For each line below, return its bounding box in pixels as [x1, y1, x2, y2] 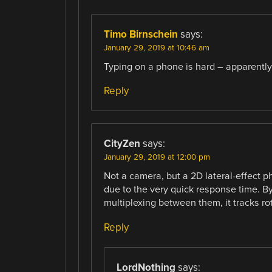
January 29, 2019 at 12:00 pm [103, 152, 210, 163]
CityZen [103, 137, 140, 151]
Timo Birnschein [103, 28, 178, 41]
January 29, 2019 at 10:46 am [103, 43, 209, 53]
